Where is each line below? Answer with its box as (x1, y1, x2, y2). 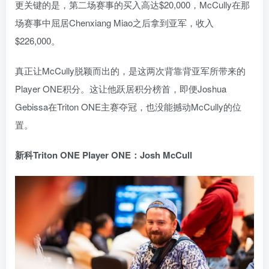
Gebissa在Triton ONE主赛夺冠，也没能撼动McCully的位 (15, 100, 241, 113)
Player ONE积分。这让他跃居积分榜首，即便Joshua (15, 82, 226, 95)
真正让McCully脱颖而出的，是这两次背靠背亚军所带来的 (15, 64, 246, 77)
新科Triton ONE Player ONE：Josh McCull (15, 148, 192, 162)
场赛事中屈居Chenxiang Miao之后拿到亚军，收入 (15, 16, 214, 29)
